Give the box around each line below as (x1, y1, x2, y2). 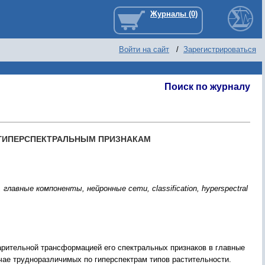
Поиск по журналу (164, 82, 250, 92)
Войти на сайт (119, 45, 169, 54)
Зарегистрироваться (183, 45, 256, 54)
